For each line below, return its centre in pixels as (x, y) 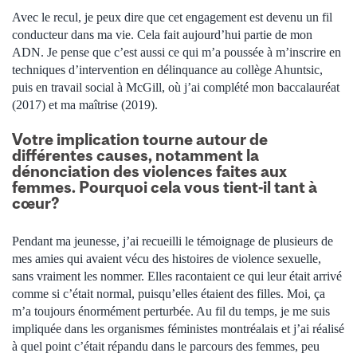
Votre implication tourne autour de (140, 139)
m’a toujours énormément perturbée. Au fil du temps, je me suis (171, 312)
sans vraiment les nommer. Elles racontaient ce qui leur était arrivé (177, 277)
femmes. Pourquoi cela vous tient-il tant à (165, 187)
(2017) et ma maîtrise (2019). (85, 104)
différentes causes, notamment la (135, 155)
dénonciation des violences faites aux (149, 171)
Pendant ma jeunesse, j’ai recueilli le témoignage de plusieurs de (173, 241)
